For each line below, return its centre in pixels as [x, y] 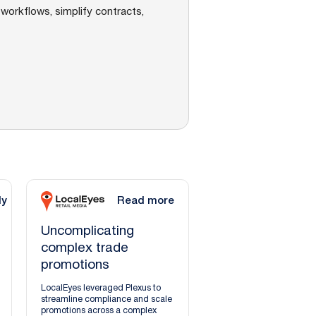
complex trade [85, 248]
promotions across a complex [99, 310]
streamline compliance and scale [107, 299]
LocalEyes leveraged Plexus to [101, 288]
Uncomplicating [88, 231]
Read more [145, 201]
